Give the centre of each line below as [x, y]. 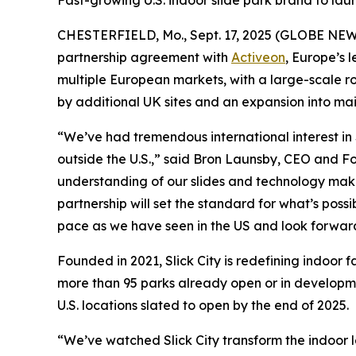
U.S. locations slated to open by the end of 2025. [203, 305]
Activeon [258, 57]
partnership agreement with [144, 57]
